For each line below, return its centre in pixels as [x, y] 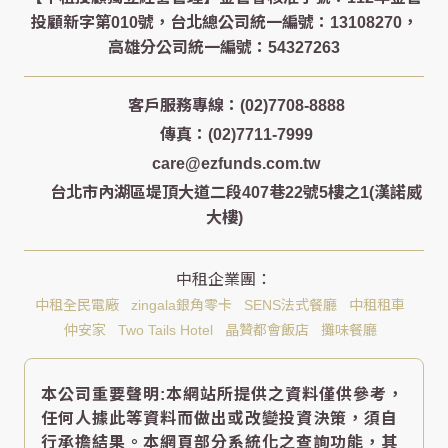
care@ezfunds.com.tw [236, 164]
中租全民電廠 [77, 305]
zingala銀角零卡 [181, 305]
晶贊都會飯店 [266, 330]
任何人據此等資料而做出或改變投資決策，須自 [219, 419]
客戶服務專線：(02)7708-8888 [236, 106]
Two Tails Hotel [165, 330]
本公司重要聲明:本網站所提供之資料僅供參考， [222, 395]
